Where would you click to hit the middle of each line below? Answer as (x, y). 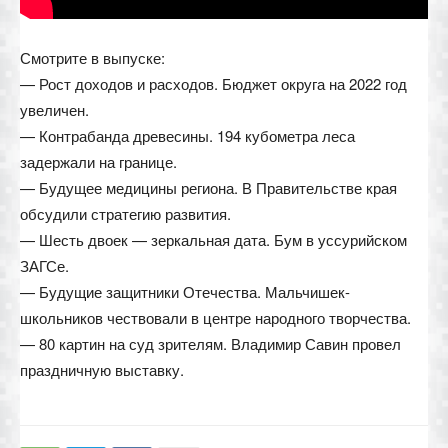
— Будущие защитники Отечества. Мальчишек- (185, 291)
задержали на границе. (98, 161)
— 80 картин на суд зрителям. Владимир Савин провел (210, 343)
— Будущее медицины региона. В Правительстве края (208, 187)
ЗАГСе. (44, 265)
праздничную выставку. (102, 369)
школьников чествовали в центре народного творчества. (215, 317)
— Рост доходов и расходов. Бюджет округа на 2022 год (213, 83)
